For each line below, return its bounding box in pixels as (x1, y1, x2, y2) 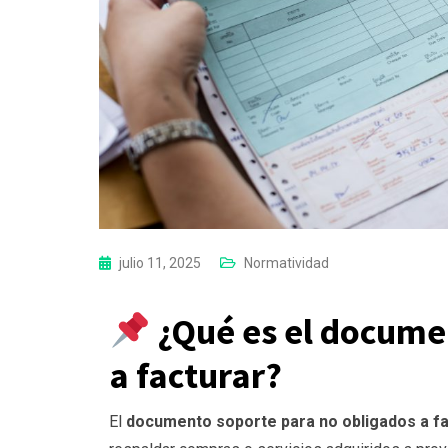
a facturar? (109, 353, 282, 399)
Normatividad (244, 255, 329, 272)
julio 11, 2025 (119, 255, 204, 272)
